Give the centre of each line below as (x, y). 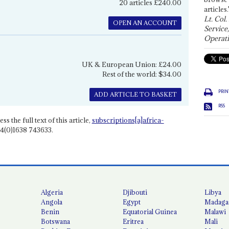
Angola (52, 202)
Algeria (52, 192)
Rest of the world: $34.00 (142, 74)
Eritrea (133, 221)
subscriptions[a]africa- (128, 120)
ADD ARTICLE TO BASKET (135, 94)
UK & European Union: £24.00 (131, 64)
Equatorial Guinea (150, 211)
